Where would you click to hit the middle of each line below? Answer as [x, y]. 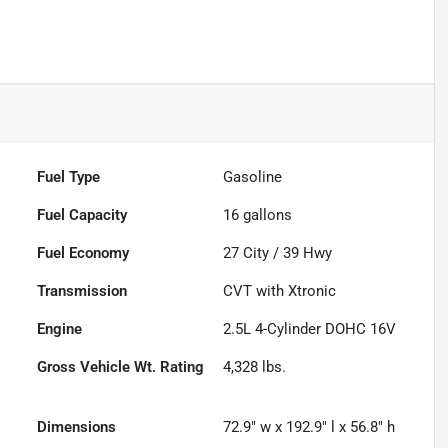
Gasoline [253, 177]
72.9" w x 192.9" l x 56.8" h [309, 427]
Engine [60, 329]
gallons [266, 215]
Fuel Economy [83, 253]
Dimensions [77, 427]
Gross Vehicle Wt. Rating [121, 367]
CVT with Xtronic [280, 291]
